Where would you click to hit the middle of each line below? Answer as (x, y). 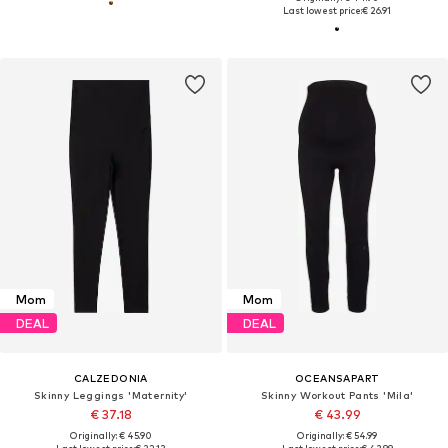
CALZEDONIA (110, 378)
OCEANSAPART (337, 378)
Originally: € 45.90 (110, 436)
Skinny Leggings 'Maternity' (110, 395)
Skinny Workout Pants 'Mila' (337, 395)
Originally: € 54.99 (337, 436)
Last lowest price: (323, 11)
